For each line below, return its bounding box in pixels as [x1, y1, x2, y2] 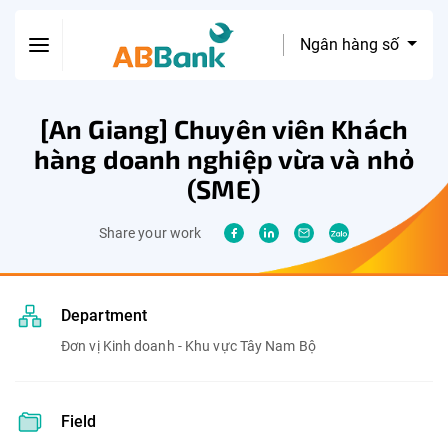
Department [61, 306, 147, 325]
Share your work [98, 225, 202, 241]
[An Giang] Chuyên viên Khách [40, 113, 408, 144]
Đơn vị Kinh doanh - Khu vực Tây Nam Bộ [61, 338, 316, 354]
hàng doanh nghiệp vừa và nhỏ [34, 143, 414, 174]
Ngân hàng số [300, 35, 404, 54]
